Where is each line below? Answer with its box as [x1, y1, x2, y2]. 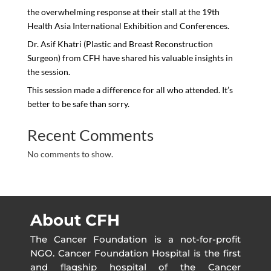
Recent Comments [27, 125, 154, 145]
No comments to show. [27, 148, 113, 159]
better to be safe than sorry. [27, 98, 129, 109]
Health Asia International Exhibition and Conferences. [27, 20, 229, 31]
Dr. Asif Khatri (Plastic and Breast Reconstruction [27, 38, 213, 49]
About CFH [30, 210, 120, 230]
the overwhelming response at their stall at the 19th [27, 6, 220, 17]
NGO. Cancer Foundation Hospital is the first [30, 247, 241, 259]
